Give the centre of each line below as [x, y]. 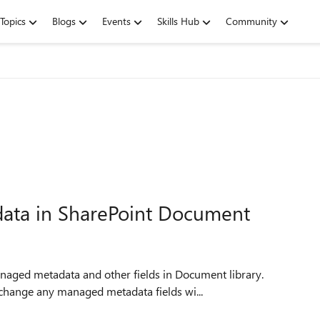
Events [116, 21]
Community [251, 21]
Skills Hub [178, 21]
